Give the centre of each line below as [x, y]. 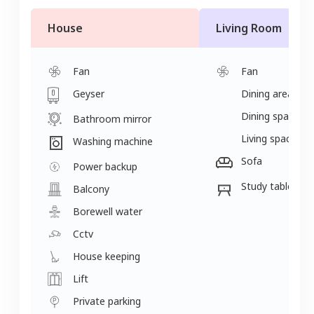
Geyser [89, 93]
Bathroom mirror [112, 118]
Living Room [249, 28]
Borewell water [108, 211]
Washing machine [113, 141]
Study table [267, 186]
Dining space [270, 116]
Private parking [107, 301]
